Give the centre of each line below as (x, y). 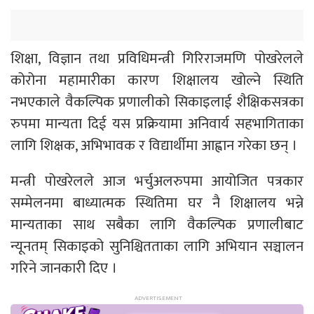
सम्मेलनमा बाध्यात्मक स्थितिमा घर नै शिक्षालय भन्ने (157, 203)
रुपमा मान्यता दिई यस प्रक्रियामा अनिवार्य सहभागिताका (157, 123)
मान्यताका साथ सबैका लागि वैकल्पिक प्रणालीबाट (157, 224)
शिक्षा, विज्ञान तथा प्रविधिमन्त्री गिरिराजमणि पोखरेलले (157, 58)
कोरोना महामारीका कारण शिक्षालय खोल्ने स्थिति (157, 80)
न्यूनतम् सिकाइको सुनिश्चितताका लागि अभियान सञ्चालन (157, 246)
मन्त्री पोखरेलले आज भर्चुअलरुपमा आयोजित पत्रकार (157, 181)
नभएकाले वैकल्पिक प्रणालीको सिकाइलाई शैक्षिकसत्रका (157, 102)
